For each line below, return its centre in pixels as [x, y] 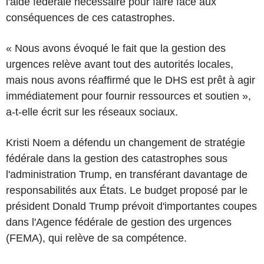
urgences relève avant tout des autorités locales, [120, 64]
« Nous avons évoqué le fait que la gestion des [116, 48]
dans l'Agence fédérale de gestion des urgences [119, 222]
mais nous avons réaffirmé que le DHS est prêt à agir [131, 80]
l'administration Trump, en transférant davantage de [127, 174]
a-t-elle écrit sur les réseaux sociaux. [92, 112]
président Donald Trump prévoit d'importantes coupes [131, 206]
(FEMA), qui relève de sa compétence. [96, 238]
